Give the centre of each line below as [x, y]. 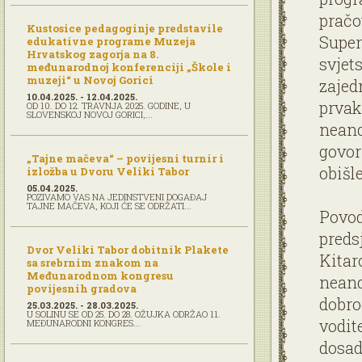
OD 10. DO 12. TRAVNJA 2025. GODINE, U [109, 105]
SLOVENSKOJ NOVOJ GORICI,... [90, 114]
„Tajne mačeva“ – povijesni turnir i [125, 158]
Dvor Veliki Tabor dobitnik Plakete [128, 250]
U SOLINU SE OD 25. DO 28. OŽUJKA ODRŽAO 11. [124, 314]
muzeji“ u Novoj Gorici [90, 80]
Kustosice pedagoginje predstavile [125, 28]
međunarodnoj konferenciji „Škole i [129, 67]
